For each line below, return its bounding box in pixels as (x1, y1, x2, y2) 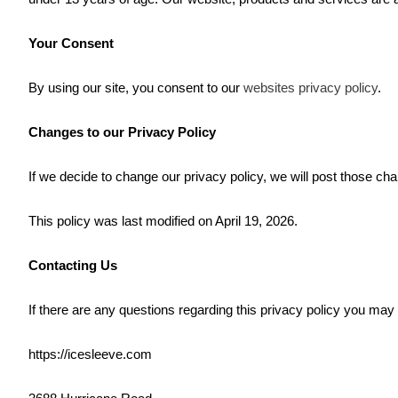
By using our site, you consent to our (28, 80, 243, 95)
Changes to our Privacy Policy (28, 124, 216, 139)
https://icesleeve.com (28, 346, 152, 362)
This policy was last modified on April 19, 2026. (28, 213, 298, 228)
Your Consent (28, 36, 114, 51)
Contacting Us (28, 258, 117, 273)
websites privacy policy (243, 80, 378, 95)
